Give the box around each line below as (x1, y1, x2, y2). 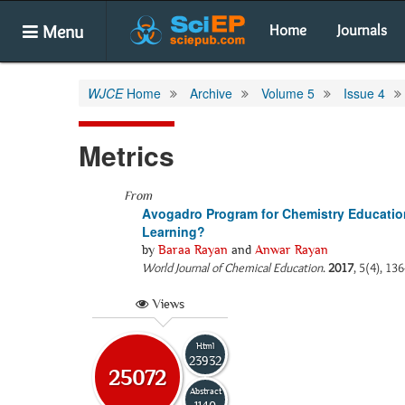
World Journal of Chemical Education (142, 259, 323, 276)
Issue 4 (344, 84, 385, 102)
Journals (337, 21, 387, 39)
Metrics (79, 136, 174, 174)
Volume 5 (261, 84, 315, 102)
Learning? (142, 222, 205, 240)
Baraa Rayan (158, 242, 228, 257)
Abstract (189, 385, 221, 396)
